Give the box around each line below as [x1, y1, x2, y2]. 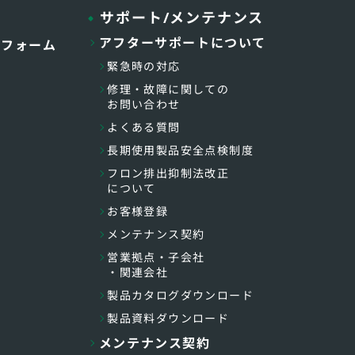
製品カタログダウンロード [107, 288, 254, 303]
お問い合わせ [107, 97, 181, 112]
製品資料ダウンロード [107, 311, 230, 326]
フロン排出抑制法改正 [107, 166, 230, 181]
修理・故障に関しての [107, 82, 230, 97]
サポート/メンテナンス [100, 8, 265, 27]
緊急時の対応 [107, 59, 181, 74]
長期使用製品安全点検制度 [107, 143, 254, 158]
